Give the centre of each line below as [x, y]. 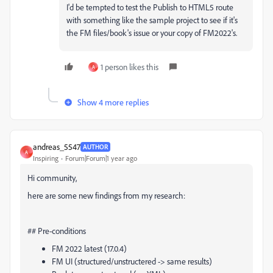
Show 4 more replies [113, 102]
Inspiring [46, 158]
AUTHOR [95, 147]
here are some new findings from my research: [106, 195]
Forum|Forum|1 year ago [101, 158]
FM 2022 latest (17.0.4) [89, 248]
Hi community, [52, 178]
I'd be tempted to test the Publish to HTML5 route [150, 7]
